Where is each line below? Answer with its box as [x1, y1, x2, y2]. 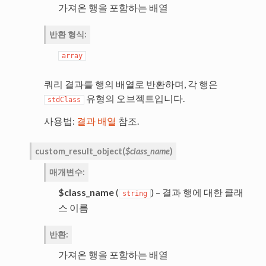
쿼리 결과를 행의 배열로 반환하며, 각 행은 [43, 78, 218, 90]
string [122, 189, 147, 198]
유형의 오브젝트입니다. [84, 93, 185, 104]
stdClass [47, 96, 81, 104]
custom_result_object [34, 146, 122, 157]
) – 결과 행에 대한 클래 [150, 186, 243, 198]
